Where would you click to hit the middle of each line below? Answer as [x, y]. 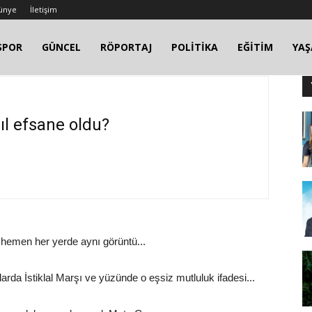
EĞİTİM [255, 47]
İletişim [44, 9]
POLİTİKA [195, 47]
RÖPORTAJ [126, 47]
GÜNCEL [61, 47]
